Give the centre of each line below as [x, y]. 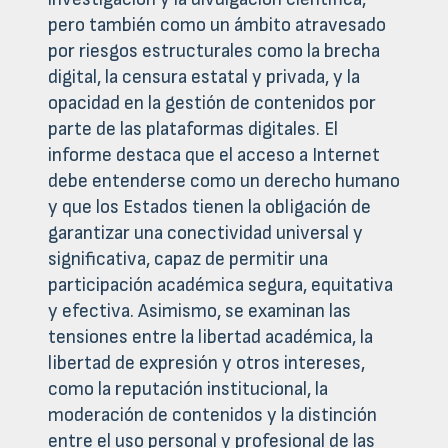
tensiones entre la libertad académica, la [210, 338]
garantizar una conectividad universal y [205, 234]
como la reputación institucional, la [188, 390]
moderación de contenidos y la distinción [212, 416]
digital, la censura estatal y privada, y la [204, 78]
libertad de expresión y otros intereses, [206, 364]
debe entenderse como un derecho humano [224, 182]
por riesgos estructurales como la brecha [214, 52]
